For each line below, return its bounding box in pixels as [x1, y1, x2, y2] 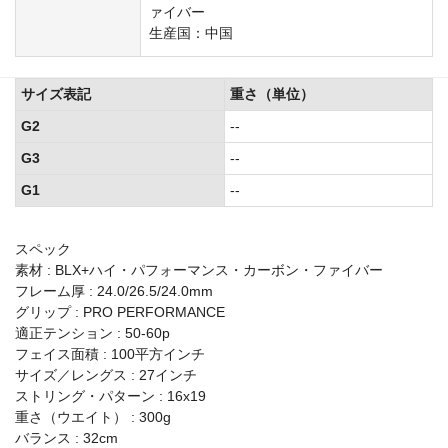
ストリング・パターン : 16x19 [15, 387, 206, 404]
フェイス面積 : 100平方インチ [15, 345, 205, 362]
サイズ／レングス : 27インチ [15, 366, 197, 383]
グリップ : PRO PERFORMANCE [15, 303, 225, 320]
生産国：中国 [149, 24, 233, 41]
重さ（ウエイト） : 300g [15, 408, 171, 425]
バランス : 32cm [15, 429, 118, 446]
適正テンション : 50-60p [15, 324, 170, 341]
